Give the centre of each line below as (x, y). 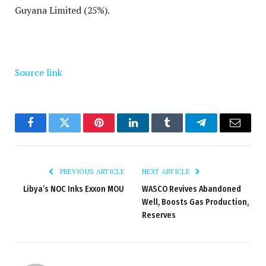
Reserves (159, 216)
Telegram (221, 132)
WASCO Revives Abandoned (191, 189)
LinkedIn (152, 132)
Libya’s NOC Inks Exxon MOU (74, 189)
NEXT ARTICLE (167, 172)
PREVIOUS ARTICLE (91, 172)
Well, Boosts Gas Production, (195, 202)
